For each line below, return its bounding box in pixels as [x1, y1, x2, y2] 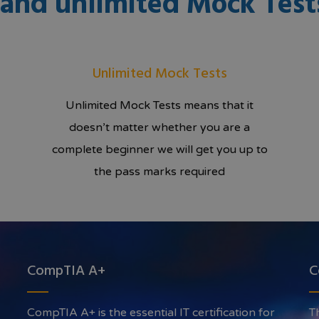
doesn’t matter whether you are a [69, 120, 250, 135]
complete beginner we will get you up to [51, 142, 268, 157]
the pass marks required [94, 164, 225, 179]
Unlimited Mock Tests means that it [66, 98, 253, 113]
